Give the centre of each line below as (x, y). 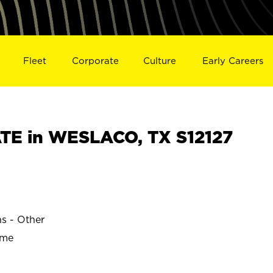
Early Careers (233, 60)
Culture (160, 60)
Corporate (95, 60)
